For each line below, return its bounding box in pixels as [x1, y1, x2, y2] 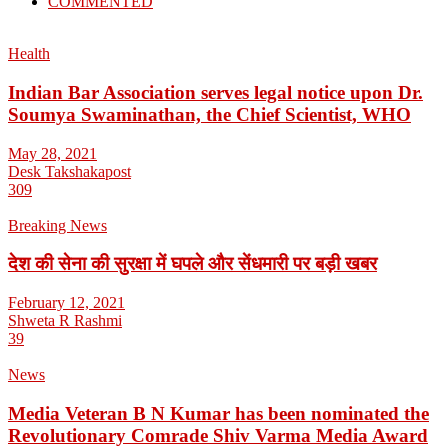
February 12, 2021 [8, 294, 125, 312]
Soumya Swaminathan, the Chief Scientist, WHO [8, 104, 411, 126]
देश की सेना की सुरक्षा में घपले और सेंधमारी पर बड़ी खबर [8, 253, 377, 275]
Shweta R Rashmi [8, 312, 122, 330]
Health [8, 45, 50, 63]
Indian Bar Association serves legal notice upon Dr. [8, 82, 423, 104]
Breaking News [8, 216, 107, 234]
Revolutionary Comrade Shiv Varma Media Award [8, 424, 428, 446]
